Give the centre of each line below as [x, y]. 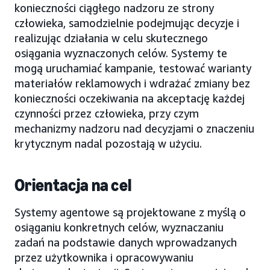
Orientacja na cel [73, 185]
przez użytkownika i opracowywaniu [104, 257]
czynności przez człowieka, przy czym [107, 113]
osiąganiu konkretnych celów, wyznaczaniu [119, 227]
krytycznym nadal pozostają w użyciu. [108, 143]
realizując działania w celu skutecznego [111, 38]
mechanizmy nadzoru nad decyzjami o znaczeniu [134, 128]
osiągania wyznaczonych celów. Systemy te [121, 53]
